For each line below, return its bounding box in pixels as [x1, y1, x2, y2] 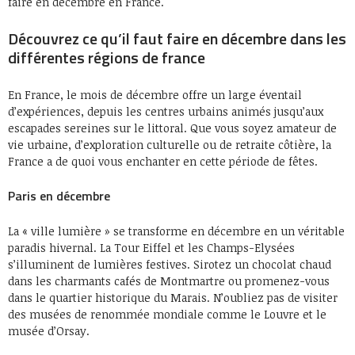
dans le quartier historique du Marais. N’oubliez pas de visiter [8, 290, 338, 305]
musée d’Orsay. [8, 323, 90, 338]
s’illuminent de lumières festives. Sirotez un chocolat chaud [8, 257, 331, 272]
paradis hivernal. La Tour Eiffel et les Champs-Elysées [8, 240, 295, 255]
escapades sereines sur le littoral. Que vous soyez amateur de [8, 120, 337, 136]
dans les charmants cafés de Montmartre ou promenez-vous [8, 273, 330, 288]
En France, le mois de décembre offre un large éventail [8, 87, 302, 102]
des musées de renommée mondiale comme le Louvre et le [8, 307, 326, 322]
